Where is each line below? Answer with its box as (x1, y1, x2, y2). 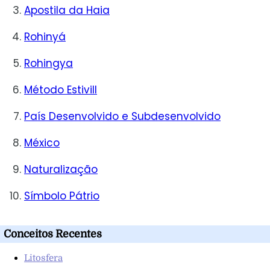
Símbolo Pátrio (24, 189, 99, 204)
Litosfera (24, 252, 63, 263)
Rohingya (24, 56, 73, 71)
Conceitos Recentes (4, 228, 102, 240)
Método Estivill (24, 83, 97, 98)
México (24, 136, 60, 151)
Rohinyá (24, 30, 66, 45)
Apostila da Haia (24, 3, 110, 18)
